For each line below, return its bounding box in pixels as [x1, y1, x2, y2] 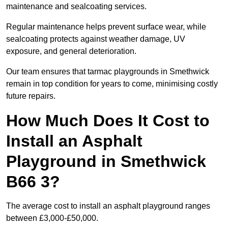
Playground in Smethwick [6, 152, 206, 171]
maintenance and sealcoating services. [6, 2, 147, 11]
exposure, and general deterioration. [6, 47, 136, 56]
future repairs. [6, 92, 55, 101]
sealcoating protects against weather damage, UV [6, 35, 185, 44]
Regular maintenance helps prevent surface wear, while [6, 22, 206, 32]
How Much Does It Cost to [6, 111, 210, 130]
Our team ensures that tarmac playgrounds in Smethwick [6, 67, 209, 76]
